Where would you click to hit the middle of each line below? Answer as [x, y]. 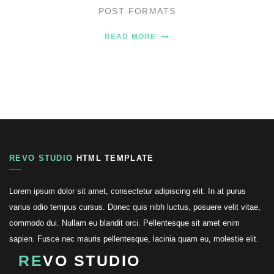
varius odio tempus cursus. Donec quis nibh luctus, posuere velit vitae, [135, 207]
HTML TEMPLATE [113, 158]
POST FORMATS [137, 11]
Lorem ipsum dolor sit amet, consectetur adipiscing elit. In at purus [128, 191]
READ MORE [131, 37]
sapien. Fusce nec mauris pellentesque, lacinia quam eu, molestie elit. [134, 239]
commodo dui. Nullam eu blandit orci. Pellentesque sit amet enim [124, 223]
